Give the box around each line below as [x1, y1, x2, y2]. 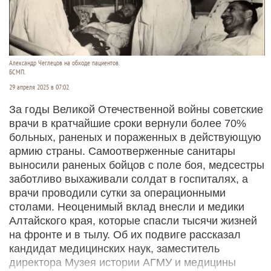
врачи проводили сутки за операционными [9, 187, 226, 200]
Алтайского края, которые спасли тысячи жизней [9, 215, 257, 227]
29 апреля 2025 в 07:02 [9, 83, 69, 92]
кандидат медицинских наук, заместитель [9, 243, 220, 255]
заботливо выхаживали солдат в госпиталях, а [9, 173, 248, 186]
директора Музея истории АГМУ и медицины [9, 256, 236, 269]
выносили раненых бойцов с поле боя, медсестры [9, 159, 264, 172]
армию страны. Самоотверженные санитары [9, 145, 235, 158]
